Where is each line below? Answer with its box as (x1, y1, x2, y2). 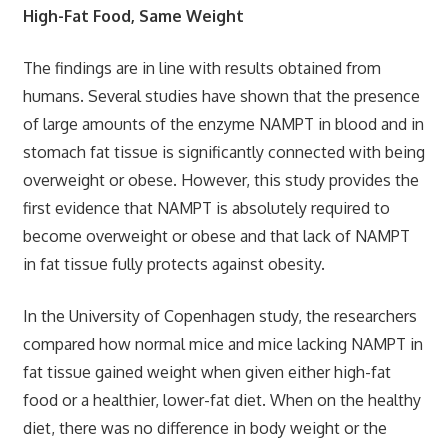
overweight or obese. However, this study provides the (22, 169, 419, 190)
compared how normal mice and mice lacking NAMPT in (22, 333, 423, 354)
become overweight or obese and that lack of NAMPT (22, 225, 410, 246)
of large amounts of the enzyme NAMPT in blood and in (22, 113, 424, 134)
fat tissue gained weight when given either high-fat (22, 361, 391, 382)
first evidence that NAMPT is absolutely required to (22, 197, 390, 218)
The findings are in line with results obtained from (22, 57, 381, 78)
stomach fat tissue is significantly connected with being (22, 141, 425, 162)
